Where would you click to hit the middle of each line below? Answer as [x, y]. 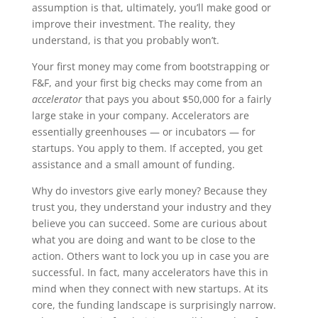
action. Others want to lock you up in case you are [150, 256]
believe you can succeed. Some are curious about [149, 223]
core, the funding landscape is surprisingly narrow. [154, 305]
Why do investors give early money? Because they [149, 191]
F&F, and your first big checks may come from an [147, 83]
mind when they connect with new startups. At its [150, 289]
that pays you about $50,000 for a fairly [178, 99]
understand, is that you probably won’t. [125, 40]
